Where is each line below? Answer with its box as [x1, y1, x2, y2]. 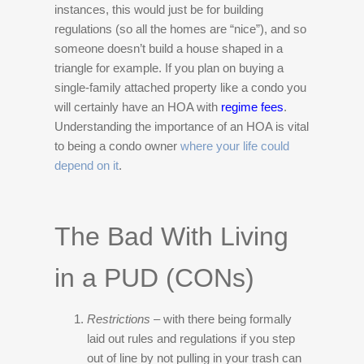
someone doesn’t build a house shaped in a [54, 41, 284, 55]
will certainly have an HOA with [54, 100, 222, 114]
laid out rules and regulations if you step [87, 331, 296, 345]
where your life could [180, 139, 290, 153]
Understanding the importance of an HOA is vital [54, 119, 310, 133]
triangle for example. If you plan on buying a [54, 61, 284, 75]
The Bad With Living [54, 222, 289, 251]
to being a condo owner [54, 139, 181, 153]
